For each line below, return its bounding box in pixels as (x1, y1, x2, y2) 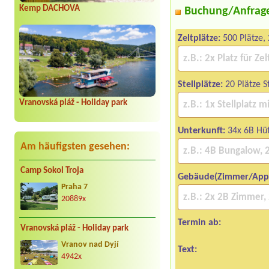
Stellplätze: (178, 79, 223, 89)
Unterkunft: (178, 125, 226, 136)
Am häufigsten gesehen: (20, 141, 130, 153)
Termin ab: (178, 217, 222, 228)
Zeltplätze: (178, 33, 221, 43)
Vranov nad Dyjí (61, 241, 118, 249)
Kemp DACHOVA (19, 4, 80, 13)
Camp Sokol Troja (20, 166, 83, 175)
